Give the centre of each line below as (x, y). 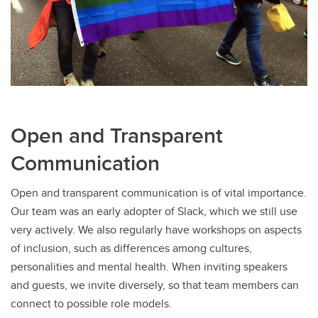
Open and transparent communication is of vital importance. (159, 192)
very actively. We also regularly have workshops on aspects (156, 229)
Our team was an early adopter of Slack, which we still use (154, 211)
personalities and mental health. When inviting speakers (149, 266)
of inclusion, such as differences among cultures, (131, 248)
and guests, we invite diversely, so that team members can (155, 285)
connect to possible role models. (91, 303)
